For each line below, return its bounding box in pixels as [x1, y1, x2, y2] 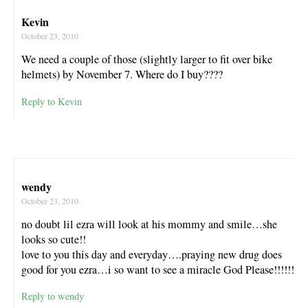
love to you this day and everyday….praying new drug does [21, 246, 282, 262]
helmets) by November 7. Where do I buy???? [21, 67, 223, 82]
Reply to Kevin [21, 94, 82, 108]
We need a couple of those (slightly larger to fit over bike [21, 52, 272, 67]
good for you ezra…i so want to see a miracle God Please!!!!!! [21, 261, 294, 277]
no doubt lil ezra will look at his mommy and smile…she [21, 216, 277, 232]
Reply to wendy [21, 289, 84, 302]
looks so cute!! [21, 231, 86, 247]
